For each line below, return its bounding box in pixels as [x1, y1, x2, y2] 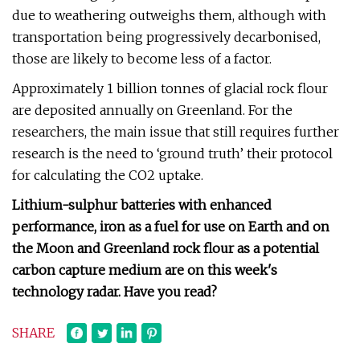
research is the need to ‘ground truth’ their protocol [12, 145, 333, 162]
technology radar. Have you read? [12, 284, 217, 300]
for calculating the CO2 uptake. [12, 167, 203, 183]
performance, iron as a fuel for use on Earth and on [12, 219, 329, 235]
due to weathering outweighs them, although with [12, 7, 326, 23]
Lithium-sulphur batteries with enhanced [12, 197, 272, 213]
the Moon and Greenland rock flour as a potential [12, 240, 319, 256]
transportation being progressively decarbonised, [12, 29, 321, 45]
